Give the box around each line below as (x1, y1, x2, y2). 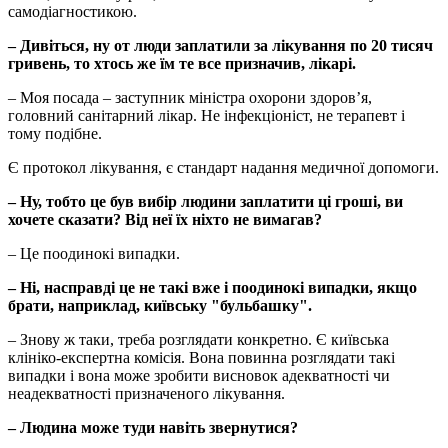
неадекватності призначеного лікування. (8, 385, 285, 403)
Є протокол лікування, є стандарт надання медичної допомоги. (8, 159, 439, 177)
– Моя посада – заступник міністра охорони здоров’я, (8, 89, 372, 107)
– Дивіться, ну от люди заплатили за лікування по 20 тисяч (8, 37, 433, 55)
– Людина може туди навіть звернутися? (8, 419, 298, 437)
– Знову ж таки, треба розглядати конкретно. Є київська (8, 331, 389, 349)
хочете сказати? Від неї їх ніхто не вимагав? (8, 211, 322, 229)
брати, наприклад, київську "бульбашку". (8, 297, 320, 315)
